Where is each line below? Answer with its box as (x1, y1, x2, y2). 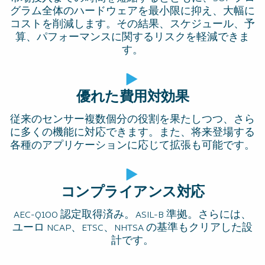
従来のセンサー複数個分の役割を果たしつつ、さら (9, 112, 256, 127)
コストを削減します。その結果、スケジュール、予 (9, 17, 256, 31)
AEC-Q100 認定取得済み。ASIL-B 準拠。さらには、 (14, 208, 251, 222)
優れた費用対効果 (76, 88, 189, 106)
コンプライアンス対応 (60, 183, 205, 202)
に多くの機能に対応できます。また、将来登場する (9, 125, 256, 140)
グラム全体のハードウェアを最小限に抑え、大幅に (9, 4, 256, 18)
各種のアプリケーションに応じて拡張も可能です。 (9, 138, 256, 153)
